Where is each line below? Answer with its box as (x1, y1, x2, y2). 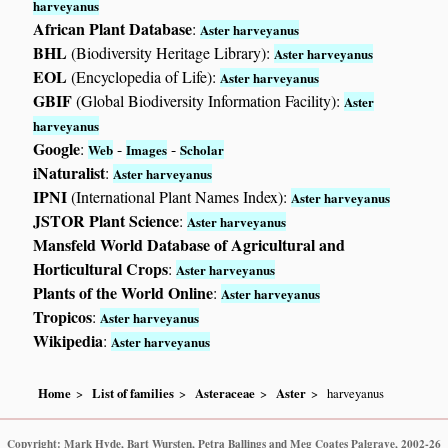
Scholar (180, 140, 225, 160)
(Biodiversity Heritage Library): (67, 42, 275, 64)
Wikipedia (33, 329, 104, 353)
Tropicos (33, 305, 93, 329)
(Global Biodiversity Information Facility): (72, 90, 345, 112)
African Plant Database (33, 17, 193, 41)
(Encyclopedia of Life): (67, 66, 221, 88)
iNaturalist (33, 161, 106, 185)
